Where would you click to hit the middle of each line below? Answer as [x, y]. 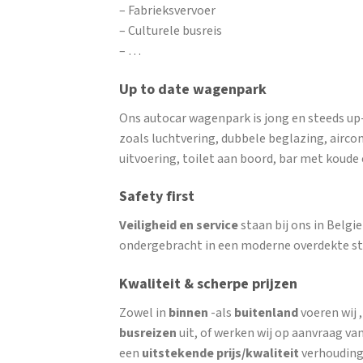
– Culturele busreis [171, 31]
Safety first [157, 197]
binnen [188, 314]
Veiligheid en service [179, 226]
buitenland [266, 314]
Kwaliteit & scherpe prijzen [208, 284]
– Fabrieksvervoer [167, 11]
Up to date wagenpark [193, 89]
